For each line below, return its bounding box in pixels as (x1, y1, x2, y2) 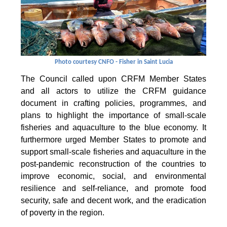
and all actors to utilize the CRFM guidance (21, 87, 206, 96)
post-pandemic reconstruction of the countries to (21, 160, 206, 169)
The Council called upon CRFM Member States (21, 74, 206, 84)
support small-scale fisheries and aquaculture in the (21, 147, 206, 157)
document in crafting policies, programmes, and (21, 99, 206, 108)
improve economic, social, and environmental (21, 172, 206, 181)
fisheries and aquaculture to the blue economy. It (21, 123, 206, 132)
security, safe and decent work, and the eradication (21, 196, 206, 205)
